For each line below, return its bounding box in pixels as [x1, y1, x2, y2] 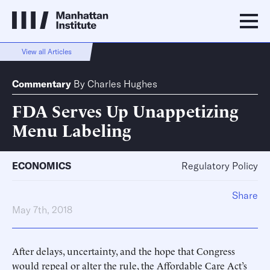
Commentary [12, 78, 71, 90]
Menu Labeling [12, 118, 131, 141]
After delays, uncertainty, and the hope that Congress [12, 244, 235, 257]
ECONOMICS [12, 160, 71, 172]
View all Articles [21, 47, 72, 56]
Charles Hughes [87, 78, 157, 90]
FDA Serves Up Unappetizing [12, 98, 238, 122]
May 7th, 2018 [12, 204, 72, 216]
